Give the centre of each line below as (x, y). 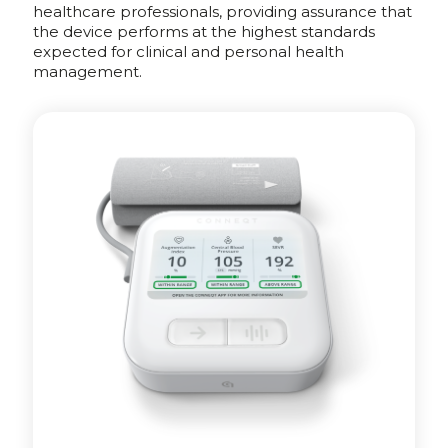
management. (87, 71)
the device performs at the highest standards (204, 31)
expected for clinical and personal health (188, 51)
